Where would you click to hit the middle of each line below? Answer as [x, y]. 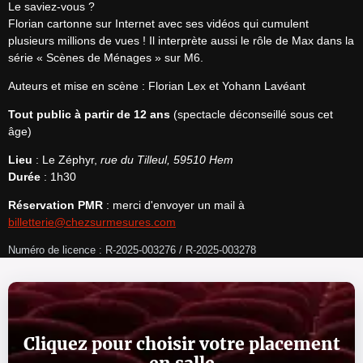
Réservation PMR [56, 205]
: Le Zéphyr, [66, 160]
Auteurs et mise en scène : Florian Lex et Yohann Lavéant [157, 86]
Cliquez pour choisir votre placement [181, 344]
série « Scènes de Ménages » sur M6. [106, 58]
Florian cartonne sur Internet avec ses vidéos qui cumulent [158, 23]
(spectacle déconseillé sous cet [252, 114]
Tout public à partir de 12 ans [89, 114]
